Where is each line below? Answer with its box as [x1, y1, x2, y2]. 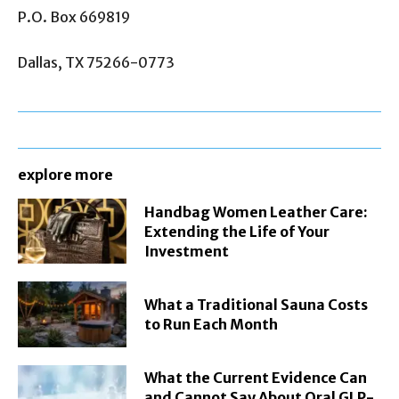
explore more [18, 165, 113, 183]
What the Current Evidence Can [144, 369, 368, 387]
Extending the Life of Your [144, 222, 330, 240]
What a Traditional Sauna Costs [144, 295, 369, 313]
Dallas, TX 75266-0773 [18, 53, 175, 71]
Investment [144, 241, 230, 260]
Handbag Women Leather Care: [144, 202, 369, 221]
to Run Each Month [144, 314, 279, 333]
